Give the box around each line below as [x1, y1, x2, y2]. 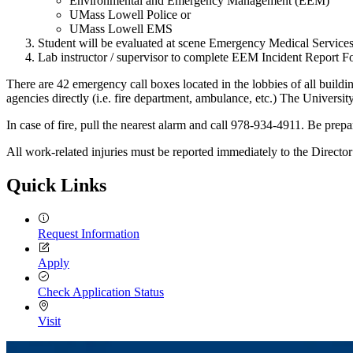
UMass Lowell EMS [69, 22, 173, 36]
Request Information [38, 227, 139, 241]
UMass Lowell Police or [69, 8, 191, 22]
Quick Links [6, 175, 106, 196]
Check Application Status [38, 285, 164, 299]
